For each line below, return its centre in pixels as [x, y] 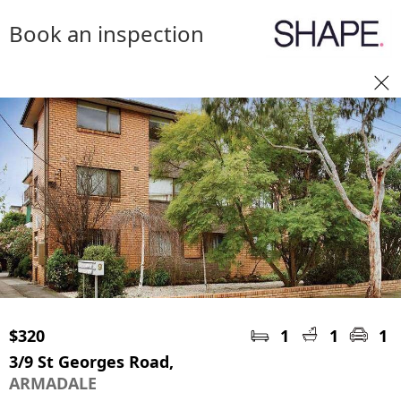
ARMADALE [53, 383]
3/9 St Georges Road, [91, 362]
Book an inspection [107, 34]
